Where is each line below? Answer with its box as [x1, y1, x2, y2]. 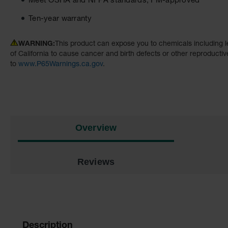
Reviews [77, 156, 115, 167]
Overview [75, 122, 117, 133]
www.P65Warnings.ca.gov [18, 61, 103, 68]
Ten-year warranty [28, 15, 92, 23]
